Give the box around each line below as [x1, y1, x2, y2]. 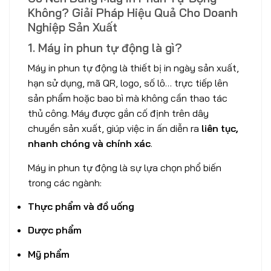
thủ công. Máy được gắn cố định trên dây [28, 107, 209, 120]
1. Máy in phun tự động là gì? [28, 40, 182, 55]
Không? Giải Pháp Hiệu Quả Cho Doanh [28, 5, 238, 20]
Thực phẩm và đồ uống [28, 200, 134, 212]
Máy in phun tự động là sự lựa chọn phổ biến [28, 161, 221, 174]
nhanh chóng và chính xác [28, 137, 151, 150]
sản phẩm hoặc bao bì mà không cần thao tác [28, 92, 227, 105]
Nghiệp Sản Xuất [28, 19, 117, 34]
